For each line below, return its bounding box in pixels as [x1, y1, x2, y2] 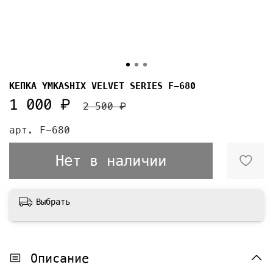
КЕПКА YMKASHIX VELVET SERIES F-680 [9, 80, 196, 91]
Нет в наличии [55, 152, 166, 169]
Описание [30, 250, 89, 266]
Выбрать [36, 196, 70, 207]
